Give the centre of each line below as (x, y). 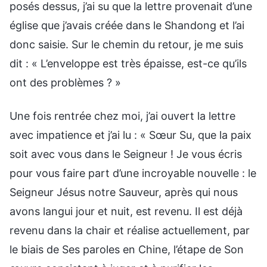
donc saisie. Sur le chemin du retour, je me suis (126, 44)
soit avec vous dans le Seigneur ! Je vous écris (126, 154)
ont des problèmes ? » (65, 82)
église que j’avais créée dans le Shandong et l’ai (127, 25)
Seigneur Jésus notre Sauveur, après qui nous (124, 192)
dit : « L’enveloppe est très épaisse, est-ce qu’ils (128, 63)
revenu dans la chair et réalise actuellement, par (130, 230)
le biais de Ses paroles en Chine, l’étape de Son (127, 249)
